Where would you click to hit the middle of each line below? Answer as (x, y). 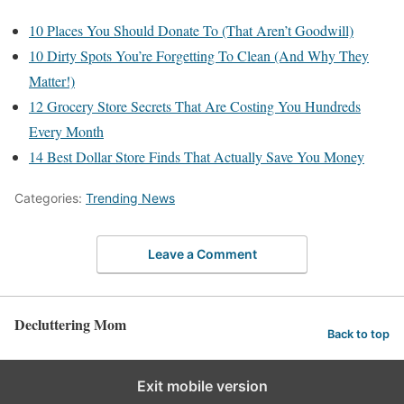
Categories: (50, 197)
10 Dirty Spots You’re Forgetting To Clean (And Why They (199, 55)
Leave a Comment (202, 254)
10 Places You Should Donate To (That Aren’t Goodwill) (191, 30)
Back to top (358, 334)
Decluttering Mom (70, 325)
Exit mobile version (202, 386)
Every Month (66, 131)
